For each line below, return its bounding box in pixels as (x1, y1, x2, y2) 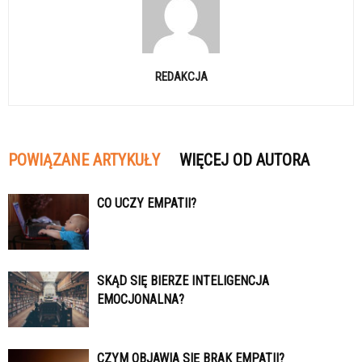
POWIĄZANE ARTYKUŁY (8, 149, 160, 170)
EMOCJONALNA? (97, 291, 184, 307)
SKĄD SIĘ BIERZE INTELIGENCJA (97, 272, 269, 288)
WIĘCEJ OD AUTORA (179, 149, 309, 170)
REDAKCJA (154, 69, 208, 84)
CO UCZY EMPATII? (97, 195, 196, 211)
